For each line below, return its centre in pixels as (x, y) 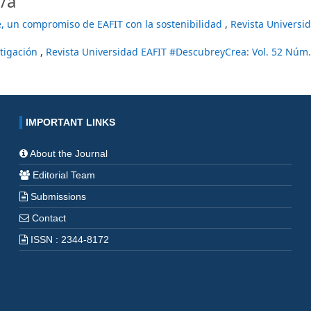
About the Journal (68, 153)
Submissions (58, 196)
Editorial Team (64, 175)
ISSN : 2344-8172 (68, 239)
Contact (49, 218)
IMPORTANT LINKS (70, 122)
